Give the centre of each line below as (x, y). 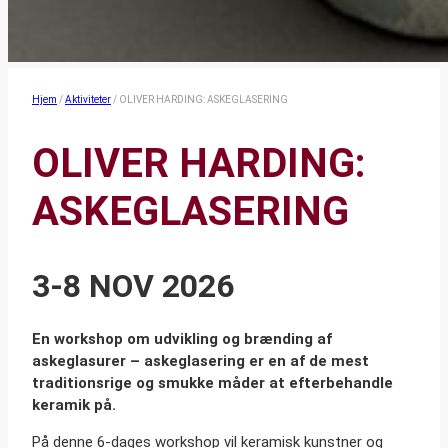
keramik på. (74, 405)
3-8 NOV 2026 (133, 285)
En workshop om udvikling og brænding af (182, 339)
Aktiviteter (88, 100)
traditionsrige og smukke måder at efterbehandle (212, 383)
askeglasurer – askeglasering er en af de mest (200, 361)
